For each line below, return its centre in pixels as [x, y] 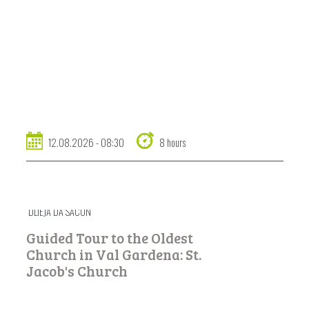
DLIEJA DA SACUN [58, 212]
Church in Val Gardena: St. [113, 255]
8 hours [172, 143]
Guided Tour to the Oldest [109, 238]
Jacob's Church [77, 271]
